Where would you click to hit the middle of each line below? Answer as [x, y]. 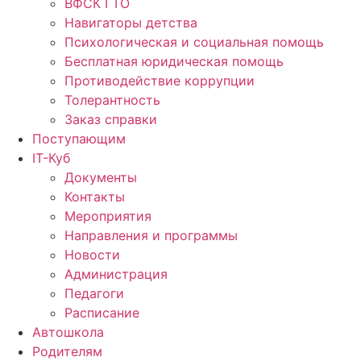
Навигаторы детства [131, 22]
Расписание [102, 312]
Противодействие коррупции [160, 80]
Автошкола [68, 332]
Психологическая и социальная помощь [194, 41]
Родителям [67, 351]
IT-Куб [51, 158]
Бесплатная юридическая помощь [174, 61]
